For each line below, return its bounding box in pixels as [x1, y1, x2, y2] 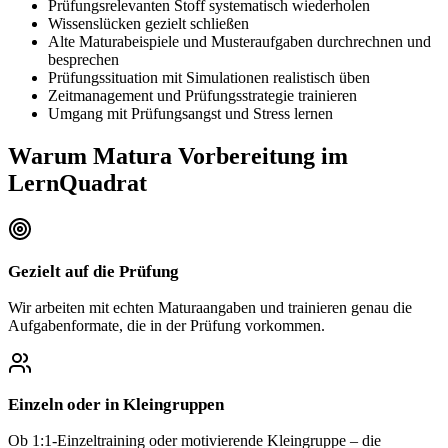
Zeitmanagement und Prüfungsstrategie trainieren [48, 87, 357, 105]
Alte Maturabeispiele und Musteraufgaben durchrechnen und [48, 33, 431, 51]
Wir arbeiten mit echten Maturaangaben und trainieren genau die [8, 298, 412, 316]
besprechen [48, 51, 119, 69]
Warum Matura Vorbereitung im [8, 143, 348, 170]
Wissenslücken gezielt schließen [48, 15, 249, 33]
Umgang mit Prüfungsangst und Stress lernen [48, 105, 333, 123]
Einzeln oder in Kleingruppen [8, 395, 224, 415]
